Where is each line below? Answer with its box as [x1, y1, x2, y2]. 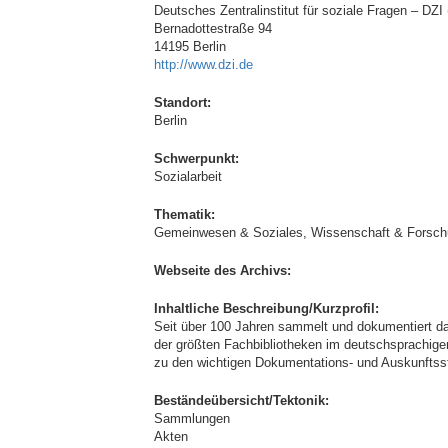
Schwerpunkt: [154, 151, 239, 166]
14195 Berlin [154, 39, 226, 54]
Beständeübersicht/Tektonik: [154, 393, 329, 408]
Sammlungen [154, 411, 230, 426]
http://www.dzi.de [154, 57, 253, 72]
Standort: [154, 95, 211, 110]
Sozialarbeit [154, 169, 222, 184]
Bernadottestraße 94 [154, 21, 272, 36]
